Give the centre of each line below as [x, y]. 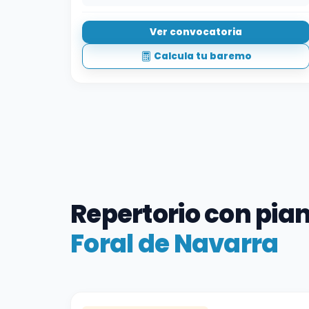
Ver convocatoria [196, 32]
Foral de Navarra [175, 244]
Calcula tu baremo [202, 56]
